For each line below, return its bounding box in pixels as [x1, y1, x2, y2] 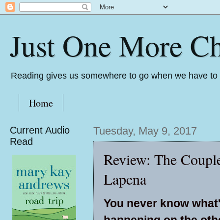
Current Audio [10, 125, 70, 136]
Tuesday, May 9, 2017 [93, 125, 197, 137]
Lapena [104, 169, 146, 189]
